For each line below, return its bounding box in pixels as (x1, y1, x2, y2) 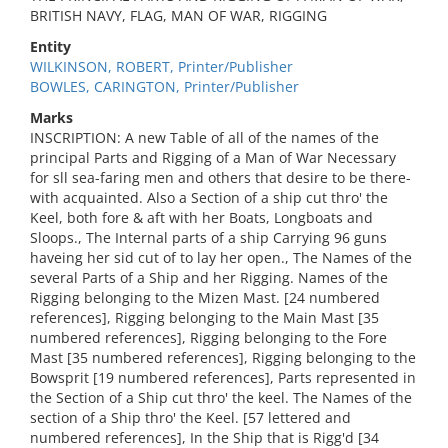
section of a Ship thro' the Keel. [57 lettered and (30, 408, 351, 427)
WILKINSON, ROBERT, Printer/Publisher (30, 57, 293, 76)
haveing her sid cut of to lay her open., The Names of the (30, 248, 412, 267)
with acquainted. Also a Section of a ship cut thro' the (30, 188, 388, 207)
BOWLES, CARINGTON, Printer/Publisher (30, 77, 299, 96)
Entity (30, 37, 71, 56)
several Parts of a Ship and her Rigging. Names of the (30, 268, 388, 287)
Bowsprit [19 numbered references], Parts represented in (30, 368, 416, 387)
